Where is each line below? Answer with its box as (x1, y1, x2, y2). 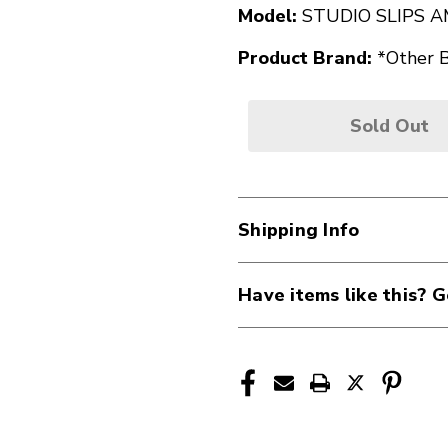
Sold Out (349, 114, 429, 138)
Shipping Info (238, 218, 360, 242)
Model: (238, 4, 297, 28)
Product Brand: (238, 46, 372, 70)
